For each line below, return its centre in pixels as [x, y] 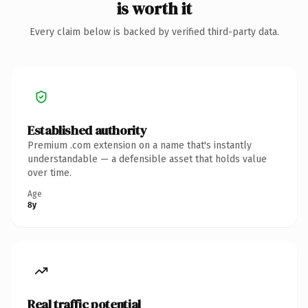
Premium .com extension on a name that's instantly [140, 145]
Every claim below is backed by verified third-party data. [154, 32]
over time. [49, 173]
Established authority [87, 130]
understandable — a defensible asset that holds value [147, 159]
